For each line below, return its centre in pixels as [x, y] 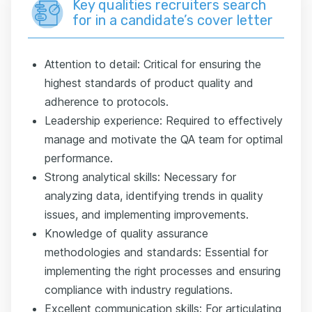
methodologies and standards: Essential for [156, 252]
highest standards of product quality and [149, 83]
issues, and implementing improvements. [147, 214]
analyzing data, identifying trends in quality [154, 196]
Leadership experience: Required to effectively [164, 120]
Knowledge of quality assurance [126, 233]
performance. [79, 158]
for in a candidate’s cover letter [173, 20]
